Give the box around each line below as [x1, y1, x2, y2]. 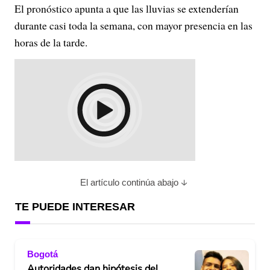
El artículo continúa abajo [80, 177, 178, 187]
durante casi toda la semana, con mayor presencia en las [14, 18, 253, 33]
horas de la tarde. [14, 35, 87, 49]
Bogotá [27, 248, 58, 259]
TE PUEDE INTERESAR [15, 201, 135, 213]
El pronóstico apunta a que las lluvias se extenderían [14, 1, 239, 16]
